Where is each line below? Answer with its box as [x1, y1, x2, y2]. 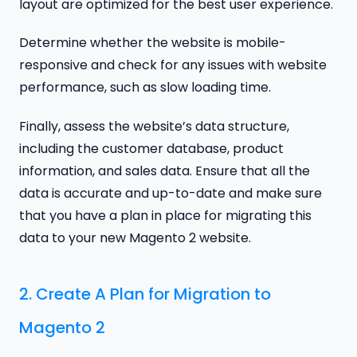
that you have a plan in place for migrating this [19, 206, 312, 226]
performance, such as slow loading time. [19, 78, 271, 97]
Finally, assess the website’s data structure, [19, 117, 289, 136]
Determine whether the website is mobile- [19, 33, 286, 53]
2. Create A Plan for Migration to [19, 283, 271, 306]
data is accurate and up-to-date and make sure [19, 184, 322, 203]
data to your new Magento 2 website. [19, 229, 251, 248]
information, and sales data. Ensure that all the [19, 162, 310, 181]
